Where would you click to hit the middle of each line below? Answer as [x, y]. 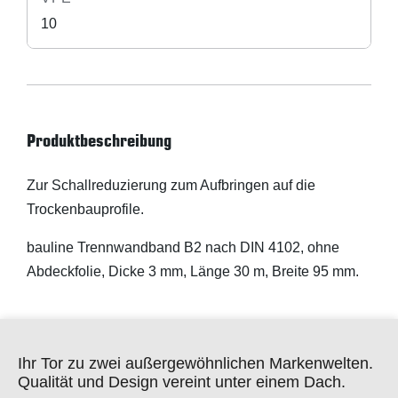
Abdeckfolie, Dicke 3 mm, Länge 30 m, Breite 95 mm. [193, 271]
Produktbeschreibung [99, 140]
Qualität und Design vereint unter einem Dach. [182, 382]
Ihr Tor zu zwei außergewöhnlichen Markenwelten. [195, 363]
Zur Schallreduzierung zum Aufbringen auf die [171, 185]
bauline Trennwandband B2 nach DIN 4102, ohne [183, 247]
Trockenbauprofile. [85, 209]
